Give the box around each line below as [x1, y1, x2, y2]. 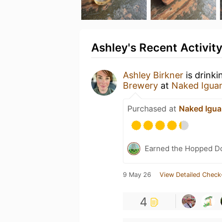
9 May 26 [123, 171, 151, 178]
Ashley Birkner [123, 70, 183, 80]
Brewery [123, 80, 158, 91]
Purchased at [127, 104, 179, 113]
